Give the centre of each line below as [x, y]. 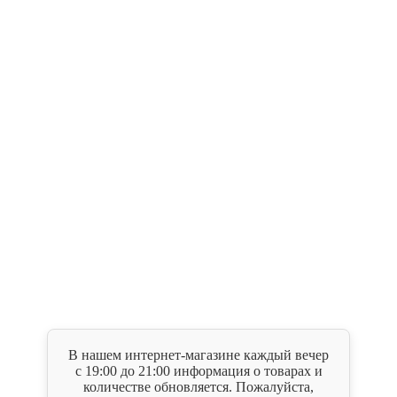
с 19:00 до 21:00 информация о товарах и [198, 370]
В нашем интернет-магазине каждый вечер [198, 354]
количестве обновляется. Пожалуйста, [198, 386]
